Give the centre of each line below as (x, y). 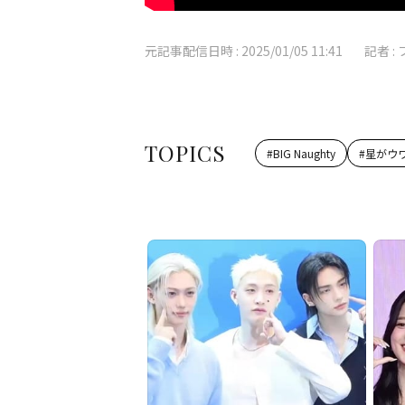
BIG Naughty (304, 153)
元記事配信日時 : (193, 51)
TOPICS (185, 153)
